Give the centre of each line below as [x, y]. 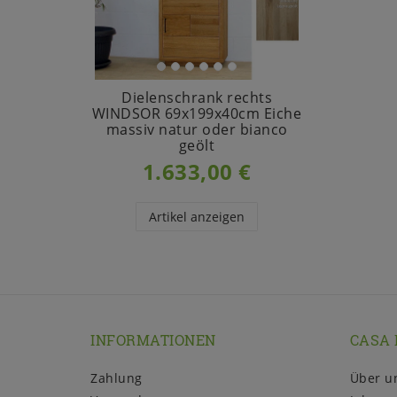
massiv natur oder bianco [197, 130]
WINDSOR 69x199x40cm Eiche [197, 114]
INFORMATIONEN [153, 339]
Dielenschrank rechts [197, 98]
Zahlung [117, 378]
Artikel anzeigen [197, 217]
